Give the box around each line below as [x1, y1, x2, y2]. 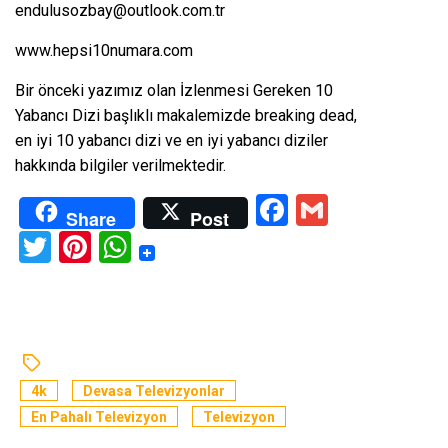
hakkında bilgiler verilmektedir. [15, 156, 226, 176]
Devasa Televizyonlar [83, 383, 225, 400]
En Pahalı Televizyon [31, 409, 167, 426]
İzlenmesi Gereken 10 [180, 81, 333, 101]
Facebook [288, 191, 421, 230]
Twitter [51, 228, 149, 267]
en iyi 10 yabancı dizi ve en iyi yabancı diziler [15, 131, 328, 151]
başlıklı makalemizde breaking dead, [100, 106, 357, 126]
